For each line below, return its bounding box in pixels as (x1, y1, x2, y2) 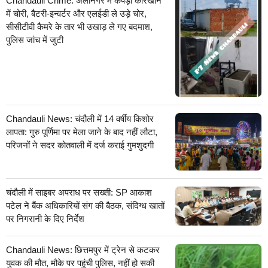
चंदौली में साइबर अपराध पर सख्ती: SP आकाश (6, 187, 152, 197)
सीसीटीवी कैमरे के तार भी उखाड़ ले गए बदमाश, (6, 22, 153, 32)
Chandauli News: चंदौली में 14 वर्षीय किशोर (6, 113, 154, 124)
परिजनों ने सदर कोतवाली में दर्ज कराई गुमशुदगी (6, 139, 154, 150)
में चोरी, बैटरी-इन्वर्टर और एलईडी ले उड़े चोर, (6, 8, 147, 19)
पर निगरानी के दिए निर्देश (6, 213, 84, 224)
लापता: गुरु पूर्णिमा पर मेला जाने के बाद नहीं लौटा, (6, 126, 157, 137)
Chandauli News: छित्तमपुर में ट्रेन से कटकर (6, 244, 160, 255)
